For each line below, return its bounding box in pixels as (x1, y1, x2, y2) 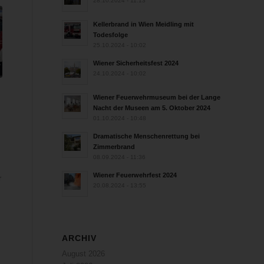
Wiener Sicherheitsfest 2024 (93, 60, 179, 67)
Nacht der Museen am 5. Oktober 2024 (93, 104, 211, 111)
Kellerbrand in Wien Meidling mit (93, 21, 194, 28)
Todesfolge (93, 31, 128, 38)
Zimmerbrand (93, 143, 136, 150)
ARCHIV (62, 233, 97, 243)
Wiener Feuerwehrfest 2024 (93, 171, 177, 179)
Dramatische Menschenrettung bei (93, 133, 200, 140)
